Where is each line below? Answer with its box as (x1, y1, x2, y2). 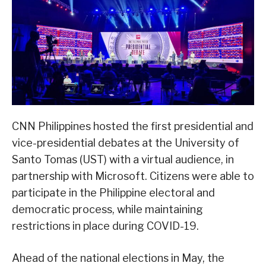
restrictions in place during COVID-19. (12, 219, 199, 232)
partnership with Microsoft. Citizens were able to (12, 169, 254, 182)
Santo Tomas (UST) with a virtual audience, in (12, 153, 234, 166)
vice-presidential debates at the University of (12, 136, 239, 149)
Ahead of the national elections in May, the (12, 251, 224, 264)
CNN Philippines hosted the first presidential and (12, 119, 254, 132)
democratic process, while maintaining (12, 202, 203, 216)
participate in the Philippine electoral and (12, 186, 215, 199)
